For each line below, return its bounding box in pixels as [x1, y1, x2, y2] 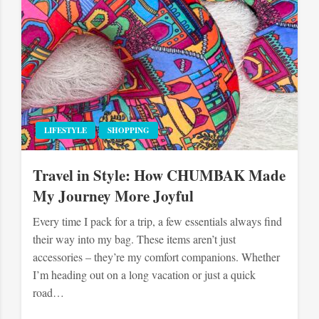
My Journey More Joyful [33, 185, 194, 206]
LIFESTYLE [44, 125, 88, 136]
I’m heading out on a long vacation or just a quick [33, 267, 256, 282]
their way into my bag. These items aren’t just [33, 231, 236, 246]
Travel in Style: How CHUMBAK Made [33, 164, 286, 186]
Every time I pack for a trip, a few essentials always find [33, 214, 283, 229]
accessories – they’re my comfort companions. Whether [33, 249, 281, 264]
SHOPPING [108, 125, 150, 136]
